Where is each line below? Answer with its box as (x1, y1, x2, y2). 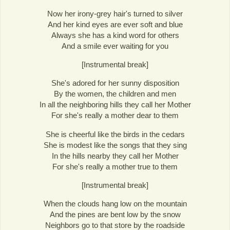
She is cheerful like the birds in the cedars (45, 129, 185, 139)
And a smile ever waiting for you (62, 42, 168, 51)
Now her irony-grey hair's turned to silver (47, 9, 183, 18)
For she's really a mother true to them (52, 162, 178, 171)
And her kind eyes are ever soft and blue (47, 20, 183, 29)
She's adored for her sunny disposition (51, 79, 179, 88)
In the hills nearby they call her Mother (51, 151, 179, 160)
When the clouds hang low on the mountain (43, 199, 187, 208)
